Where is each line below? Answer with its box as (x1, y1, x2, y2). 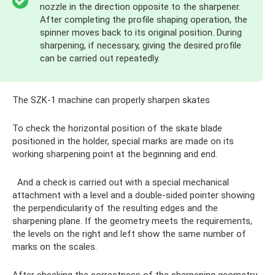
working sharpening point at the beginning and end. (12, 149, 217, 160)
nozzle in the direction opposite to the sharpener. (40, 1, 241, 13)
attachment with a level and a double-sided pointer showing (12, 190, 255, 201)
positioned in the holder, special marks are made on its (12, 136, 234, 147)
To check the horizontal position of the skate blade (12, 123, 222, 134)
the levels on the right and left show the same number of (12, 228, 246, 240)
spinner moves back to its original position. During (40, 27, 242, 39)
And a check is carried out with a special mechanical (12, 177, 229, 188)
